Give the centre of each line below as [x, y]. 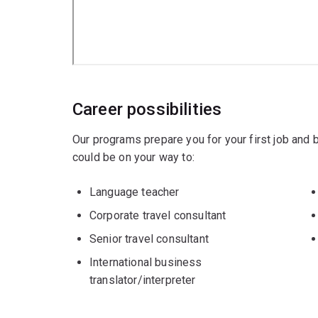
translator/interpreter [143, 280]
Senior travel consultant [149, 238]
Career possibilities [147, 109]
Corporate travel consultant [158, 215]
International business [146, 262]
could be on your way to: [133, 157]
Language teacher [135, 192]
